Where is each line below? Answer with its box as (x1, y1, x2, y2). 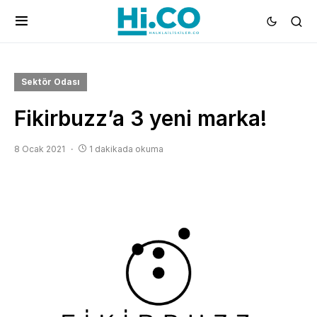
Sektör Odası (21, 76, 80, 87)
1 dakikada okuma (89, 144, 163, 154)
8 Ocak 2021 (14, 144, 65, 154)
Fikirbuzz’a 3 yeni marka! (14, 105, 267, 131)
